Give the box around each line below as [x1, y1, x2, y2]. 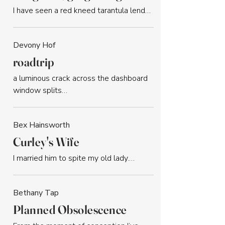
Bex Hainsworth [13, 120, 70, 131]
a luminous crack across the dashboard [13, 73, 150, 84]
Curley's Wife [13, 134, 80, 149]
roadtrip [13, 54, 54, 69]
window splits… [13, 85, 67, 96]
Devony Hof [13, 40, 55, 51]
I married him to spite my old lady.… [13, 153, 135, 164]
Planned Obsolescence [13, 202, 127, 217]
